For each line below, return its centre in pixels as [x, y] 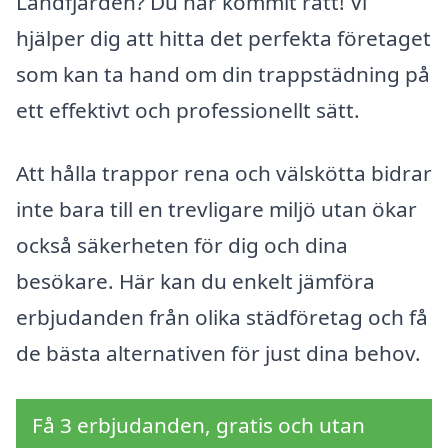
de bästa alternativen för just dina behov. [218, 353]
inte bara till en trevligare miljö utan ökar [216, 209]
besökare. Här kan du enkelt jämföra [195, 281]
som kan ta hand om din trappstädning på [223, 73]
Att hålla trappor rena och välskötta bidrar [224, 173]
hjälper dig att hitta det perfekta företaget [223, 37]
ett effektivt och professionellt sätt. [188, 109]
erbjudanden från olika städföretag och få [222, 317]
